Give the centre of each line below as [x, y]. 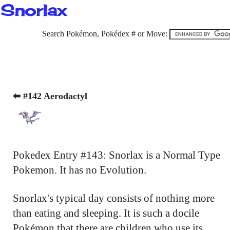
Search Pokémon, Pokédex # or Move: [106, 34]
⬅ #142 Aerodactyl [50, 96]
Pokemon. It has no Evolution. [80, 170]
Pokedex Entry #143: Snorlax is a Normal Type [117, 155]
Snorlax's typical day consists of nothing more [114, 198]
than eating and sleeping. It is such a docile [106, 213]
